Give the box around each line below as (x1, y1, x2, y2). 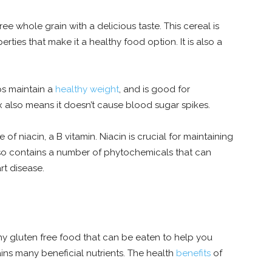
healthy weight (55, 84, 119, 95)
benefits (176, 248, 211, 259)
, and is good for (119, 84, 190, 95)
